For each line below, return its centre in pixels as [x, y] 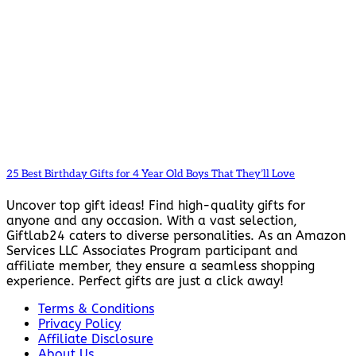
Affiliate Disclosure [96, 339]
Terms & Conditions [96, 309]
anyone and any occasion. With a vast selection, [152, 221]
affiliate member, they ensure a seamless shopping [161, 266]
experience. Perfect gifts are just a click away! [145, 281]
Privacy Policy [79, 324]
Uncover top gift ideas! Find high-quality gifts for [156, 206]
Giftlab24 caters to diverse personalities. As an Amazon [176, 236]
